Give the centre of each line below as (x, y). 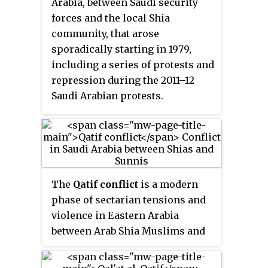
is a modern (168, 185)
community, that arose (105, 34)
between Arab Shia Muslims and (128, 231)
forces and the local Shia (111, 18)
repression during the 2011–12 (123, 80)
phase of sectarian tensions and (129, 200)
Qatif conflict (106, 185)
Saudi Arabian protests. (107, 96)
